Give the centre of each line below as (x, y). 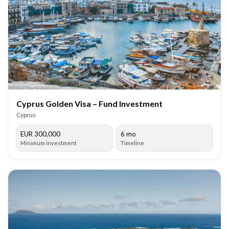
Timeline (132, 143)
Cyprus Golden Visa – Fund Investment (89, 103)
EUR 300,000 (40, 134)
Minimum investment (49, 143)
